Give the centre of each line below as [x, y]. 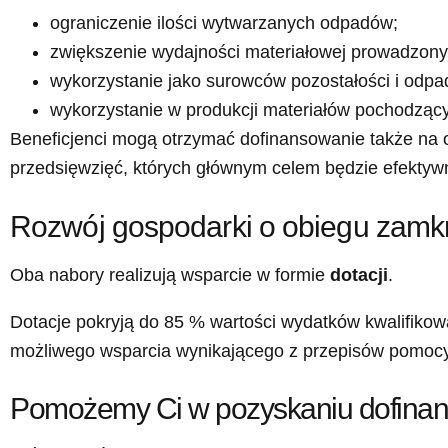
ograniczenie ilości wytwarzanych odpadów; [224, 23]
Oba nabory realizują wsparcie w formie [170, 275]
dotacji [359, 275]
